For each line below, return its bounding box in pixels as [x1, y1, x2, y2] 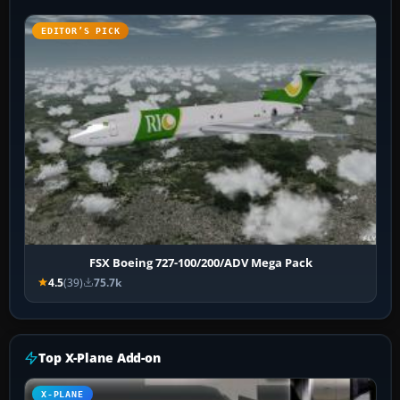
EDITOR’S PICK [41, 26, 121, 37]
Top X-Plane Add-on [38, 348, 161, 366]
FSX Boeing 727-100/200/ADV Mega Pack [88, 254, 312, 271]
